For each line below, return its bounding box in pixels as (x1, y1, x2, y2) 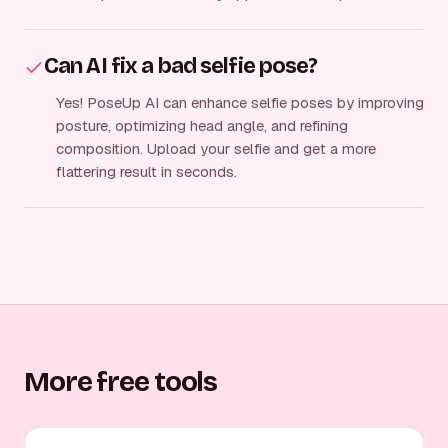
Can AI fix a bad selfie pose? (44, 52, 318, 79)
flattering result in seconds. (56, 161, 237, 181)
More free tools (24, 364, 218, 399)
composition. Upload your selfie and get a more (56, 138, 376, 158)
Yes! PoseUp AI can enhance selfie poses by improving (56, 92, 424, 112)
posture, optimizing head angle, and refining (56, 115, 348, 135)
